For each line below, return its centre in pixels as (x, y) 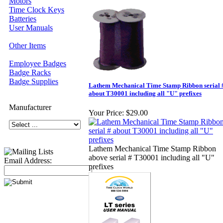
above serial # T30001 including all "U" (152, 158)
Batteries (23, 19)
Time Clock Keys (37, 10)
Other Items (27, 46)
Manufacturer (30, 107)
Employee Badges (38, 63)
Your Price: (106, 113)
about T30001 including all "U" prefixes (145, 94)
